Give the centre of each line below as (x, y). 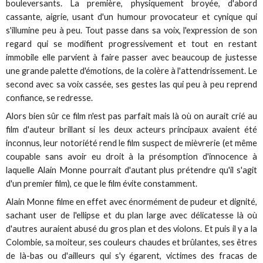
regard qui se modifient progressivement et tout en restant (131, 43)
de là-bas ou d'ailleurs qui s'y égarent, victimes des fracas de (131, 255)
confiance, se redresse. (50, 97)
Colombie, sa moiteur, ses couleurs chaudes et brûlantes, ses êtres (131, 242)
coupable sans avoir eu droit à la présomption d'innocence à (131, 156)
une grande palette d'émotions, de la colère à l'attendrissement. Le (131, 70)
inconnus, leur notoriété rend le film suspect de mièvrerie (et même (131, 143)
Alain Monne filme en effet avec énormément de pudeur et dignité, (131, 201)
